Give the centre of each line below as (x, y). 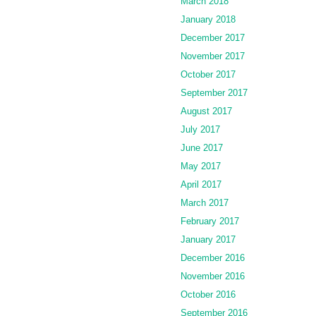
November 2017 (213, 56)
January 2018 (208, 19)
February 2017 (210, 221)
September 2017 (214, 92)
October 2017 (208, 74)
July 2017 (200, 129)
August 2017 (206, 111)
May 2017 (201, 166)
